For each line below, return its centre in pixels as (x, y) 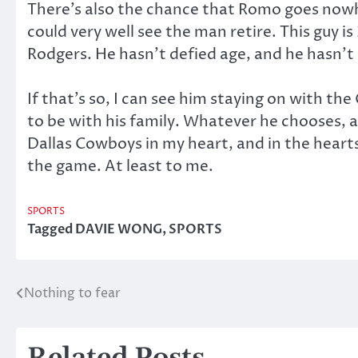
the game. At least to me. (120, 167)
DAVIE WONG (119, 229)
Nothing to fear (72, 293)
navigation (68, 326)
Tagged (51, 229)
